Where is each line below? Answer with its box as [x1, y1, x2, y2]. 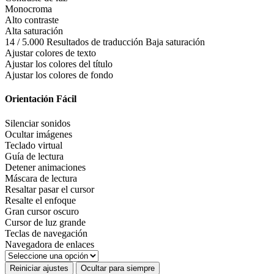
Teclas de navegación [5, 228, 87, 239]
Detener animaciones [5, 161, 86, 172]
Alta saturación [5, 26, 63, 37]
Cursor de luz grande [5, 217, 86, 228]
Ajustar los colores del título [5, 59, 113, 70]
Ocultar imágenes [5, 128, 72, 139]
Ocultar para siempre [81, 263, 155, 273]
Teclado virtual [5, 139, 62, 150]
